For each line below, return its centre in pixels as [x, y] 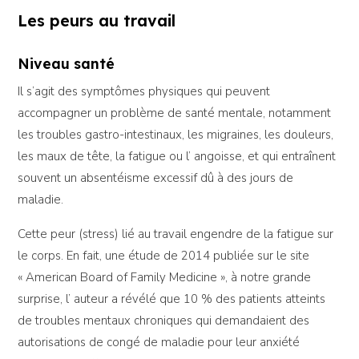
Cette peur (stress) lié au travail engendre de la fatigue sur [176, 234]
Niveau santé [67, 64]
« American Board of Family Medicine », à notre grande [165, 278]
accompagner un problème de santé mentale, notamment [175, 113]
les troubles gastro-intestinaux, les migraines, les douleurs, [176, 135]
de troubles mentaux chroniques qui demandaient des [164, 321]
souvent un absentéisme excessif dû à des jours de [156, 178]
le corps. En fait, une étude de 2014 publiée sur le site [164, 256]
